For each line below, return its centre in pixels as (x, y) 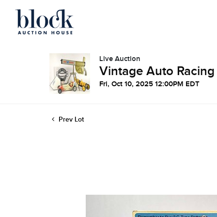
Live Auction (120, 59)
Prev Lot (70, 119)
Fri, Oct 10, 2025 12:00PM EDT (149, 84)
